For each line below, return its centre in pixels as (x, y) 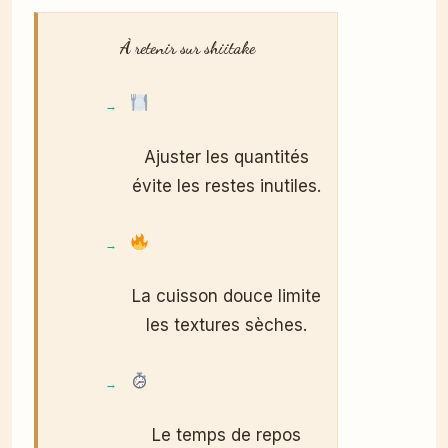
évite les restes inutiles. (226, 186)
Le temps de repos (226, 435)
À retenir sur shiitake (187, 47)
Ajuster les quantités (226, 157)
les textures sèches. (226, 325)
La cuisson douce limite (226, 296)
